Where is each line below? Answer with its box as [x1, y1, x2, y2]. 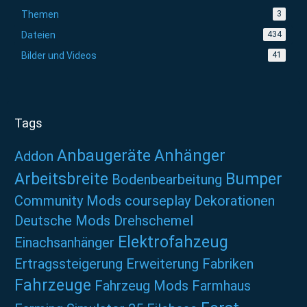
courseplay [125, 193, 191, 209]
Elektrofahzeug [118, 233, 228, 251]
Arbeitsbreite [14, 170, 108, 188]
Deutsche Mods [14, 212, 110, 229]
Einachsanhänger [14, 234, 114, 251]
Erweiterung [126, 256, 199, 272]
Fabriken [202, 256, 254, 272]
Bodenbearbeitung [112, 171, 222, 188]
